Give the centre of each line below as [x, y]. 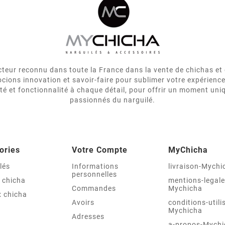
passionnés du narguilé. [112, 100]
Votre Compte [100, 150]
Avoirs [83, 202]
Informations [95, 166]
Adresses [88, 216]
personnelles [95, 174]
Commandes [94, 188]
